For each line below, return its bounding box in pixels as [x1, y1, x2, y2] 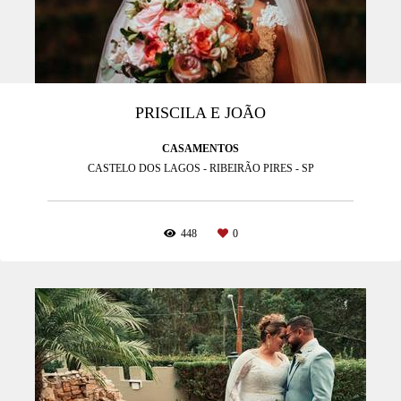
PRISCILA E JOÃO [135, 103, 266, 122]
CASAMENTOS [162, 141, 239, 155]
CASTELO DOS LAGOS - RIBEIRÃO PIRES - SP [87, 161, 314, 175]
